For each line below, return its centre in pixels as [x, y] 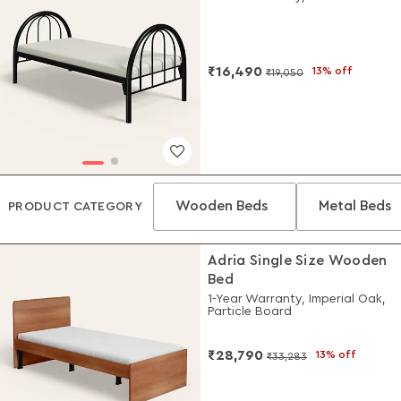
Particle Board [250, 311]
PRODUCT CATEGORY [75, 206]
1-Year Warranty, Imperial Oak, [297, 299]
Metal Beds [355, 205]
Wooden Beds [222, 205]
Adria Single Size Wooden [298, 260]
